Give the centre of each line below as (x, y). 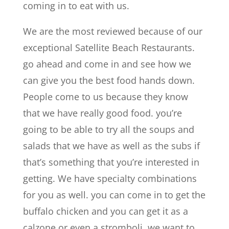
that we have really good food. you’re (102, 113)
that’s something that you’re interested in (111, 162)
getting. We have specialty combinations (110, 178)
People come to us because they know (105, 97)
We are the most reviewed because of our (112, 31)
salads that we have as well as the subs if (111, 146)
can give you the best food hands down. (109, 80)
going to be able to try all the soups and (108, 129)
